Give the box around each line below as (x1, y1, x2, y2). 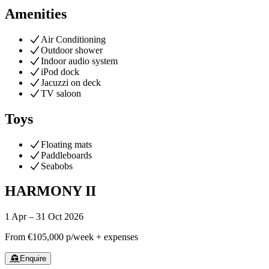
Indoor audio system (41, 55, 118, 66)
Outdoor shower (41, 44, 103, 55)
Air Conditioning (41, 34, 106, 44)
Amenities (5, 5, 67, 22)
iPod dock (41, 66, 79, 77)
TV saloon (41, 88, 81, 98)
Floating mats (41, 139, 92, 150)
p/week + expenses (66, 232, 138, 243)
